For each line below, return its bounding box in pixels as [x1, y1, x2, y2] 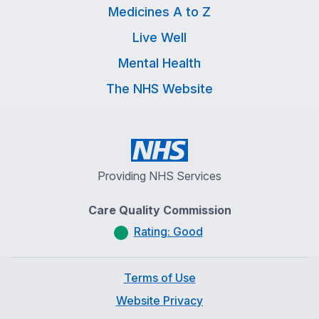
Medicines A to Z [108, 4, 211, 19]
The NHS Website [106, 81, 213, 96]
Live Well [132, 30, 187, 45]
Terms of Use [123, 271, 196, 285]
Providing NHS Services [98, 169, 221, 183]
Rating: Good [133, 224, 203, 239]
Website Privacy [116, 293, 203, 308]
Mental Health [118, 56, 201, 70]
